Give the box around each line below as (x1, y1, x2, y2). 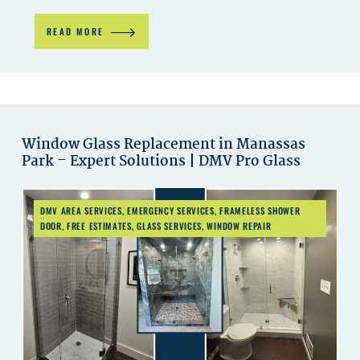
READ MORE (47, 25, 104, 39)
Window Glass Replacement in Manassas (22, 133, 306, 157)
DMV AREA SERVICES (39, 203, 122, 217)
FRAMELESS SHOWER (219, 203, 301, 217)
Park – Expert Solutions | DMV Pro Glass (22, 149, 301, 174)
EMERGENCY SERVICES (127, 203, 215, 217)
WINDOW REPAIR (207, 219, 272, 232)
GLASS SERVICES (137, 219, 202, 232)
